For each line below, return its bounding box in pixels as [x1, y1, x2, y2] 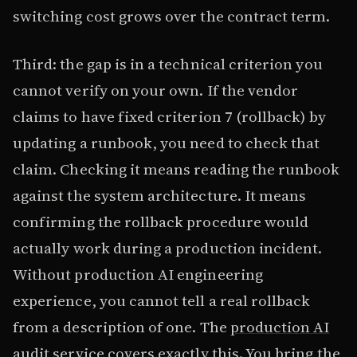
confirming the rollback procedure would [13, 210, 309, 232]
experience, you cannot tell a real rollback [13, 289, 311, 311]
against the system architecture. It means [13, 184, 307, 206]
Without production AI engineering [13, 263, 263, 284]
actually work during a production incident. [13, 237, 323, 258]
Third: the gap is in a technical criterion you [13, 53, 323, 74]
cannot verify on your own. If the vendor [13, 79, 299, 100]
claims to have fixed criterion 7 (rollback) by [13, 105, 326, 127]
